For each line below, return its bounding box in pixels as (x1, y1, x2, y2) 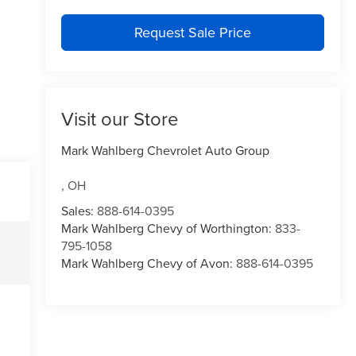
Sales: (60, 202, 97, 220)
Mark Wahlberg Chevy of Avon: (60, 254, 236, 273)
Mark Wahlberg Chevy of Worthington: (60, 219, 275, 238)
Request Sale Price (133, 21, 251, 42)
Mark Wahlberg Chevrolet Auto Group (60, 141, 269, 160)
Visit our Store (60, 105, 179, 133)
